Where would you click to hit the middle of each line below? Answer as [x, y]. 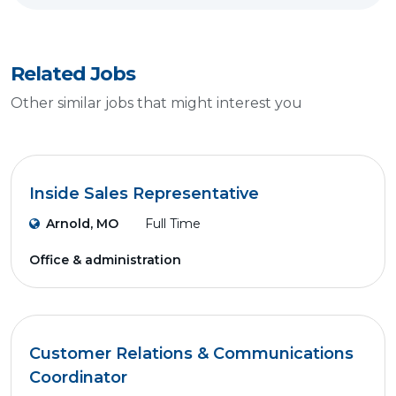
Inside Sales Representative [144, 194]
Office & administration [105, 260]
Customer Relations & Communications [191, 354]
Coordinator [78, 377]
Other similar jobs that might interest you [156, 103]
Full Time [173, 224]
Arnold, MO [82, 224]
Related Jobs [73, 74]
